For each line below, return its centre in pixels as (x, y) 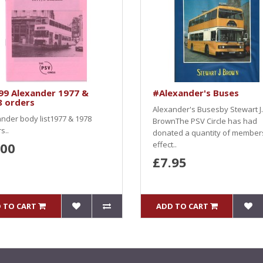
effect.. (165, 144)
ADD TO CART (182, 206)
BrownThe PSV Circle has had (205, 121)
